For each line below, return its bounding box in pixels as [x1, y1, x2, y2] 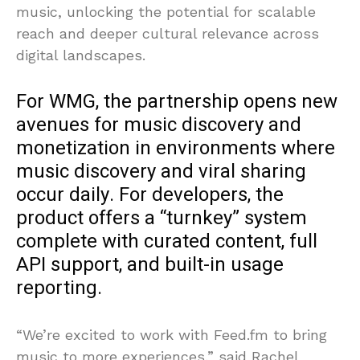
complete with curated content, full [16, 227, 317, 256]
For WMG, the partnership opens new [16, 87, 337, 116]
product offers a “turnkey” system [16, 203, 307, 232]
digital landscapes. [16, 46, 145, 63]
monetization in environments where [16, 133, 335, 162]
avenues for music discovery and [16, 110, 301, 139]
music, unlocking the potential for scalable [16, 2, 316, 20]
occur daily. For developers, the [16, 180, 284, 209]
